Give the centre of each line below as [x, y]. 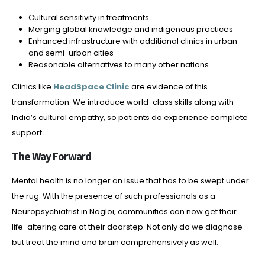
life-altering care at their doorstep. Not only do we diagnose [127, 227]
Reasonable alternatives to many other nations [118, 64]
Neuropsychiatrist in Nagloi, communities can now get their [124, 212]
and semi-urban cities [71, 53]
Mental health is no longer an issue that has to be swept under [130, 181]
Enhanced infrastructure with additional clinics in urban [132, 41]
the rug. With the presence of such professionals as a [114, 196]
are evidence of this [169, 86]
